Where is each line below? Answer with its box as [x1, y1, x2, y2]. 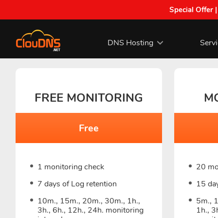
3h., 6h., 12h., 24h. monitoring [37, 205, 144, 216]
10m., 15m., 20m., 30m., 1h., [37, 196, 140, 206]
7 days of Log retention [37, 179, 117, 189]
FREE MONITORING [34, 90, 143, 106]
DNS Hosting [107, 37, 153, 48]
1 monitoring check [37, 162, 104, 172]
